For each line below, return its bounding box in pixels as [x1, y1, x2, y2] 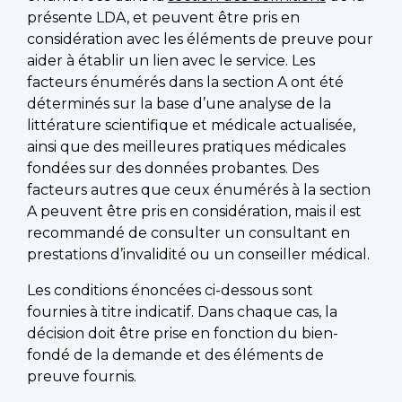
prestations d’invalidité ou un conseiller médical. [27, 245, 370, 263]
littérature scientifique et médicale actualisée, [27, 116, 355, 134]
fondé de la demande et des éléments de [27, 345, 324, 363]
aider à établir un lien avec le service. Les [27, 51, 315, 69]
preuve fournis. [27, 367, 136, 385]
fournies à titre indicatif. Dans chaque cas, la [27, 302, 337, 320]
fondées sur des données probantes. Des [27, 159, 319, 177]
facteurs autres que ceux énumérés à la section [27, 180, 371, 198]
